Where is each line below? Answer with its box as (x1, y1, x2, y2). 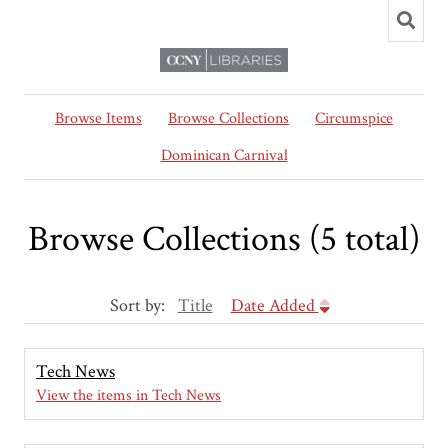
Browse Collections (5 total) (28, 216, 420, 264)
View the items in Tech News (36, 385, 221, 407)
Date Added (230, 294, 319, 318)
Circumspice (315, 108, 393, 129)
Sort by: (109, 294, 169, 318)
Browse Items (55, 108, 142, 129)
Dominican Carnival (160, 145, 288, 166)
